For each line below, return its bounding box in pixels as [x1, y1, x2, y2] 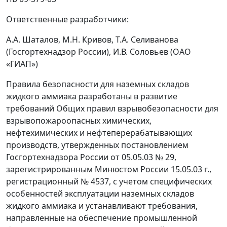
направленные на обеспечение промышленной [6, 212, 197, 223]
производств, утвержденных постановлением [6, 139, 188, 150]
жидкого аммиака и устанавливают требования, [6, 200, 198, 211]
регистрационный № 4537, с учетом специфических [6, 176, 212, 187]
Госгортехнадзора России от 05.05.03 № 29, [6, 152, 176, 163]
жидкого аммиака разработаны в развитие [6, 91, 177, 102]
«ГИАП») [6, 58, 38, 69]
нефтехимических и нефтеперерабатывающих [6, 127, 192, 138]
